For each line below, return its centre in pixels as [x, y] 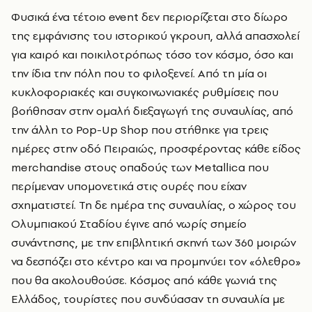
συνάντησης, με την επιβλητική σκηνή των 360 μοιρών [154, 242]
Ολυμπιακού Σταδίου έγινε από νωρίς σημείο [129, 224]
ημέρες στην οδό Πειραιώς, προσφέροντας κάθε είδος [156, 148]
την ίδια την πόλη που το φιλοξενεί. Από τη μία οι [139, 73]
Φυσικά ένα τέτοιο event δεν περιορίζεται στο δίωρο [149, 17]
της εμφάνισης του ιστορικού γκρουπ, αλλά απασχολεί [155, 36]
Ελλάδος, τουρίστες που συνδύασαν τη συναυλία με [148, 299]
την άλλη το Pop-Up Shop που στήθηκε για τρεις [140, 130]
